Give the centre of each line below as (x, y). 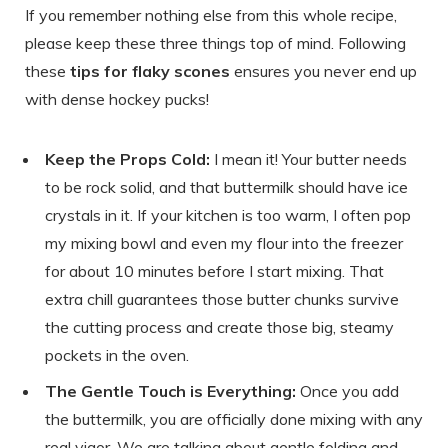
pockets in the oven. (117, 355)
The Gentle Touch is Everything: (170, 391)
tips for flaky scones (150, 71)
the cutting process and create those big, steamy (219, 327)
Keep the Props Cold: (127, 159)
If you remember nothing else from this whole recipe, (211, 15)
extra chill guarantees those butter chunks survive (222, 299)
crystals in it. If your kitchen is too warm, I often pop (228, 215)
